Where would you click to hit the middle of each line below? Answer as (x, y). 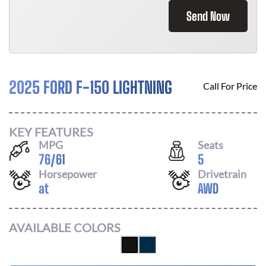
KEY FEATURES (51, 132)
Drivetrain (222, 174)
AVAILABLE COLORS (65, 227)
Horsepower (68, 174)
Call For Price (230, 86)
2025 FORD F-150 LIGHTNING (91, 87)
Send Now (208, 16)
